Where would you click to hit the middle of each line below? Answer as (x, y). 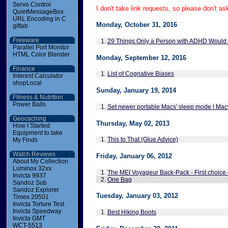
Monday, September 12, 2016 (141, 58)
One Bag (120, 179)
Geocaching (30, 119)
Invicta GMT (29, 218)
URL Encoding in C (39, 19)
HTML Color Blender (41, 54)
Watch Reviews (34, 154)
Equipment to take (38, 133)
